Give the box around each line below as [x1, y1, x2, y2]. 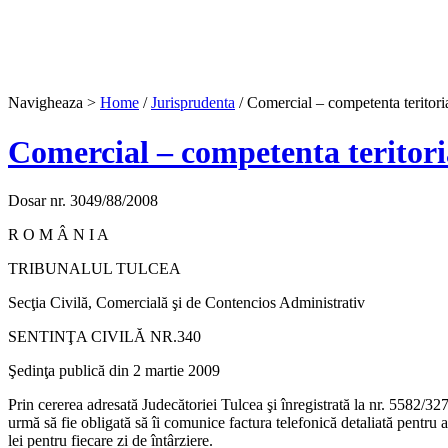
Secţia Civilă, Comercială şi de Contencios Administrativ [8, 294, 365, 312]
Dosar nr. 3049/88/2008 [8, 192, 158, 210]
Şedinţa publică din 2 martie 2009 [8, 362, 220, 380]
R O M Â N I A [8, 226, 109, 244]
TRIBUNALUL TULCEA [8, 260, 181, 278]
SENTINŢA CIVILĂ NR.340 [8, 328, 201, 346]
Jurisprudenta [151, 94, 235, 112]
